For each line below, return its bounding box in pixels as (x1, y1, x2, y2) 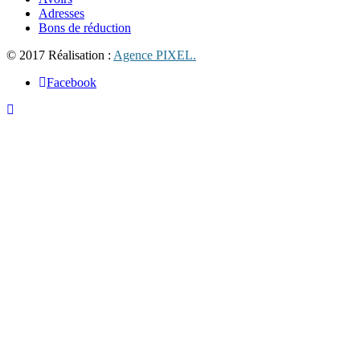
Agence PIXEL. (113, 47, 196, 62)
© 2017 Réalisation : (6, 47, 113, 62)
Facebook (47, 75, 96, 89)
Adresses (39, 6, 84, 20)
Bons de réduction (39, 20, 131, 35)
